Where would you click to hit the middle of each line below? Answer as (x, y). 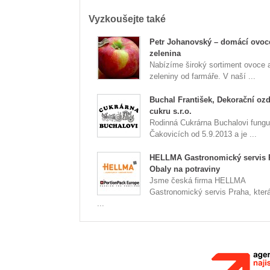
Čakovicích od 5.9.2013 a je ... (203, 134)
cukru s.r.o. (171, 111)
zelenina (165, 53)
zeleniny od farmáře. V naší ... (202, 76)
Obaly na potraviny (185, 169)
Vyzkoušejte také (127, 19)
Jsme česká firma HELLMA (197, 181)
